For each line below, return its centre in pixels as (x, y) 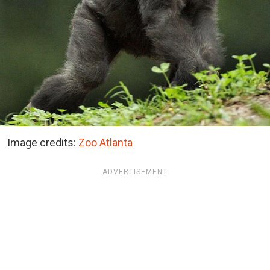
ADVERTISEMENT (135, 171)
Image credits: (43, 142)
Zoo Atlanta (105, 142)
